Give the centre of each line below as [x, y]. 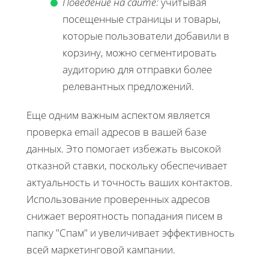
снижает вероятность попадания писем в [125, 216]
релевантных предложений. [128, 86]
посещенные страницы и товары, [142, 19]
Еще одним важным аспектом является [118, 115]
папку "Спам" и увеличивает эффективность [131, 232]
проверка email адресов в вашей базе [116, 131]
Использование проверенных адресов [118, 199]
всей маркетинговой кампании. [101, 249]
